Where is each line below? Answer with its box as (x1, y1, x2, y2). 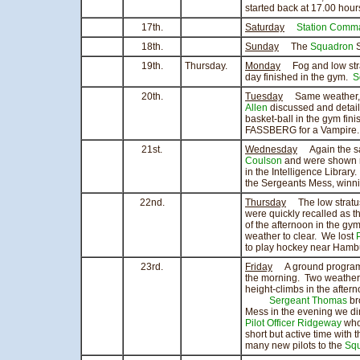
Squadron (310, 41, 354, 52)
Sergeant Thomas (269, 295, 347, 306)
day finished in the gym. (245, 72, 353, 83)
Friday (245, 261, 272, 272)
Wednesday (245, 144, 297, 155)
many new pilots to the (245, 340, 345, 351)
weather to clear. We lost (245, 231, 356, 242)
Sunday (245, 41, 279, 52)
